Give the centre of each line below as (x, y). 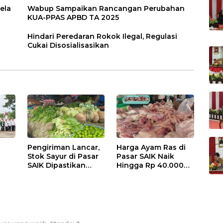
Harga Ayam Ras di (151, 147)
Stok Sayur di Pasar (63, 156)
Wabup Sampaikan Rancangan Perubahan (106, 8)
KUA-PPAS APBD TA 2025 (73, 17)
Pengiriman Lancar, (64, 147)
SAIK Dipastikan (57, 165)
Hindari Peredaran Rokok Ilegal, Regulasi (103, 36)
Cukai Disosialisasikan (68, 45)
